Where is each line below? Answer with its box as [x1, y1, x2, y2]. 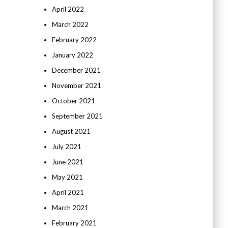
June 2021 [51, 158, 83, 166]
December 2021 [51, 66, 101, 74]
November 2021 [51, 81, 101, 90]
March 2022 [51, 20, 89, 28]
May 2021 [51, 173, 83, 181]
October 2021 [51, 97, 95, 105]
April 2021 [51, 188, 84, 196]
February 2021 [51, 219, 97, 227]
